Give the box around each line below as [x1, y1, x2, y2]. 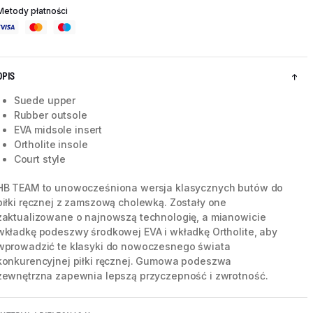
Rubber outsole [13, 109, 87, 122]
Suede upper [13, 94, 76, 107]
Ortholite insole [13, 138, 88, 151]
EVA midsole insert [13, 124, 103, 136]
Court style [13, 153, 66, 166]
